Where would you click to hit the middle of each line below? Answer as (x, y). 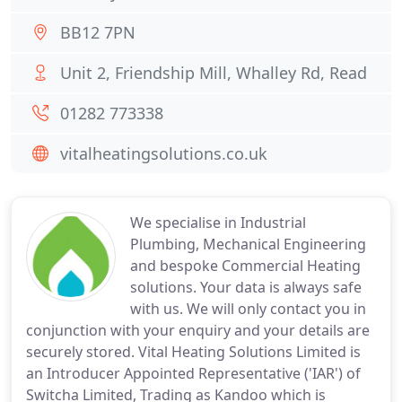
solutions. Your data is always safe (246, 287)
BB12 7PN (98, 32)
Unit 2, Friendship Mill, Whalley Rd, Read (214, 73)
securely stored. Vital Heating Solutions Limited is (193, 352)
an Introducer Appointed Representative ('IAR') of (193, 373)
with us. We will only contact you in (248, 309)
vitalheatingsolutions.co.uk (164, 153)
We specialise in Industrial (218, 223)
